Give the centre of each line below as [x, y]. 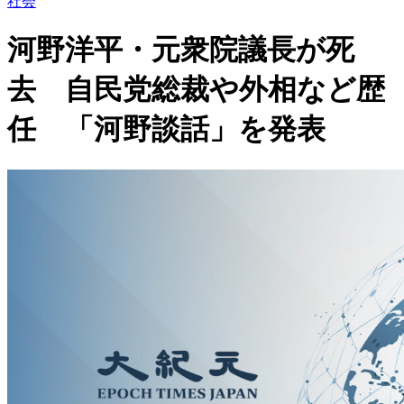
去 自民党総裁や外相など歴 [196, 90]
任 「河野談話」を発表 [166, 129]
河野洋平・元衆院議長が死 [181, 50]
